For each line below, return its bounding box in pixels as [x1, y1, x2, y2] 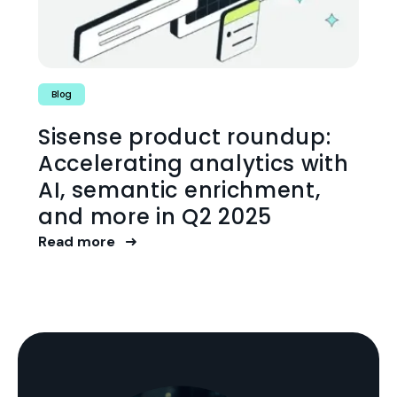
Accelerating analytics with [38, 149, 349, 178]
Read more [38, 232, 119, 251]
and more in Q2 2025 [38, 202, 272, 231]
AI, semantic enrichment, [38, 175, 321, 205]
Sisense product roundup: [38, 122, 331, 152]
